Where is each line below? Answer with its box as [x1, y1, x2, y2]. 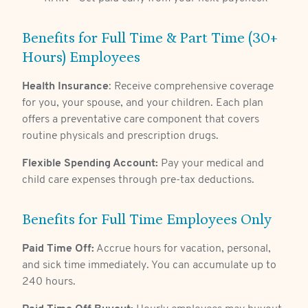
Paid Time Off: [22, 243, 94, 255]
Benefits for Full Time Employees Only [22, 211, 272, 229]
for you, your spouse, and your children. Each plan [22, 98, 263, 109]
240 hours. [22, 276, 76, 288]
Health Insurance [22, 81, 109, 93]
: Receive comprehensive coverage [109, 81, 274, 93]
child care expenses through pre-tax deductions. [22, 175, 254, 186]
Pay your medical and [158, 158, 264, 170]
